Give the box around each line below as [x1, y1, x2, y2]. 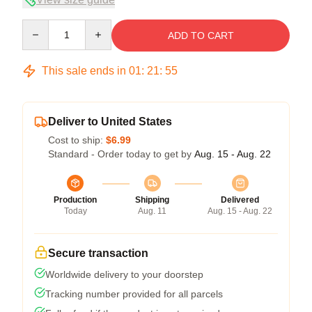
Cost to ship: [48, 134, 106, 146]
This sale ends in [39, 64, 129, 77]
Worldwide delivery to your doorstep [45, 268, 203, 280]
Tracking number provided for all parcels [45, 288, 223, 299]
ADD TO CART [167, 29, 234, 41]
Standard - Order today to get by [48, 148, 194, 159]
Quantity [22, 19, 58, 31]
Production [54, 194, 97, 205]
